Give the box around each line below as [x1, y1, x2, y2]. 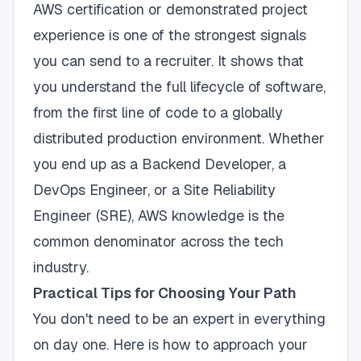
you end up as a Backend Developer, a [33, 155, 286, 173]
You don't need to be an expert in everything [33, 309, 326, 328]
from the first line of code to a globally [33, 103, 283, 122]
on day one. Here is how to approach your [33, 335, 308, 354]
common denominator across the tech [33, 232, 284, 251]
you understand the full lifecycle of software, [33, 77, 326, 96]
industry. [33, 258, 89, 276]
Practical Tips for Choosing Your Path [33, 284, 297, 302]
